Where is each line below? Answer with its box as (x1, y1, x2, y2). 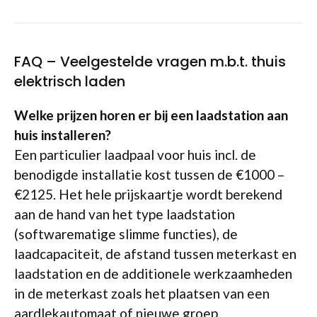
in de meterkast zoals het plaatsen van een (14, 284, 270, 301)
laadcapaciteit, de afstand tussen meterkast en (14, 245, 296, 262)
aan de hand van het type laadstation (14, 205, 235, 222)
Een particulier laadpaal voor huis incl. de (14, 146, 256, 163)
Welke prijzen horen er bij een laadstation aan (14, 106, 288, 123)
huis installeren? (14, 126, 111, 143)
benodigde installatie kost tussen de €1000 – (14, 166, 284, 183)
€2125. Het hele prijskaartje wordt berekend (14, 185, 282, 202)
